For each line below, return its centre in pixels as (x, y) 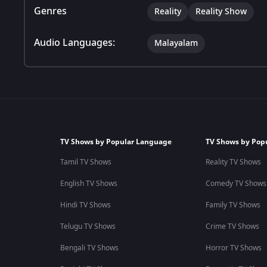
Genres (50, 11)
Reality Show (221, 11)
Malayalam (176, 43)
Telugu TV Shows (88, 226)
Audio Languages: (74, 43)
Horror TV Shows (233, 248)
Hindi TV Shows (85, 205)
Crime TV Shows (232, 226)
